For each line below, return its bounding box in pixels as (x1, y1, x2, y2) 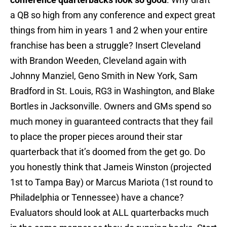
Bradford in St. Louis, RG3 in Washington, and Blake (10, 86, 215, 97)
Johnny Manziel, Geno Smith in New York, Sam (10, 70, 198, 82)
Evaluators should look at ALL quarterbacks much (10, 207, 209, 218)
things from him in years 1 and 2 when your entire (10, 25, 208, 36)
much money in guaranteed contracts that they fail (10, 116, 213, 127)
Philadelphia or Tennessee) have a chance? (10, 192, 184, 203)
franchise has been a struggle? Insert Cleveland (10, 40, 201, 51)
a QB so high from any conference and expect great (10, 10, 215, 21)
